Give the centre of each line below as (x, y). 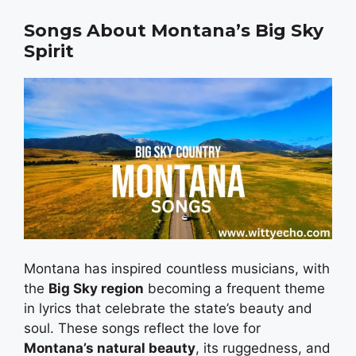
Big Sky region (96, 289)
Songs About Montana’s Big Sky (174, 31)
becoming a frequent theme (234, 289)
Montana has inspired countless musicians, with (177, 269)
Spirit (49, 52)
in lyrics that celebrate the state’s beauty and (168, 309)
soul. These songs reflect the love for (142, 329)
